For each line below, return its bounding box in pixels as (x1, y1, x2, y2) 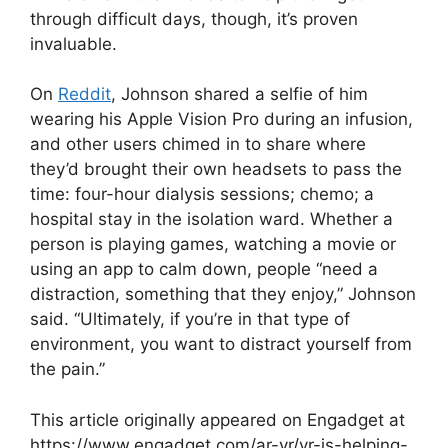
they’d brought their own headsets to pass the (30, 159, 402, 179)
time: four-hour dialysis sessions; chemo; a (30, 184, 374, 204)
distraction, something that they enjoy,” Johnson (30, 284, 416, 304)
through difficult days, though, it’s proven (30, 8, 358, 29)
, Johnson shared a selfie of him (111, 84, 368, 104)
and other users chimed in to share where (30, 134, 366, 154)
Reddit (58, 84, 111, 104)
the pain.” (30, 359, 105, 379)
